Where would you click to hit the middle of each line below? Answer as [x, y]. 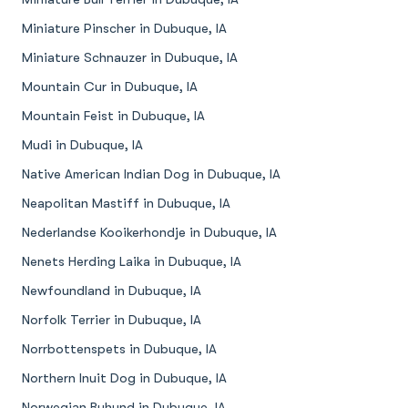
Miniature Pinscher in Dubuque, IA [124, 29]
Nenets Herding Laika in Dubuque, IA [132, 262]
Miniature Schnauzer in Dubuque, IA [130, 58]
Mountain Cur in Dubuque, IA [110, 87]
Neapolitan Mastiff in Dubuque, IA [126, 204]
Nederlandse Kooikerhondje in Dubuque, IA [149, 233]
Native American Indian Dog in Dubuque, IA [151, 174]
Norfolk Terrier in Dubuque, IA [112, 320]
